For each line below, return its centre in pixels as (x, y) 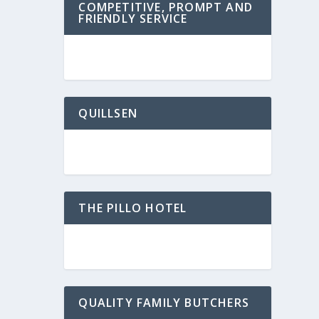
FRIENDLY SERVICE (133, 19)
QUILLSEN (108, 113)
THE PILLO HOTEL (133, 208)
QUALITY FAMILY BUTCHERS (164, 303)
